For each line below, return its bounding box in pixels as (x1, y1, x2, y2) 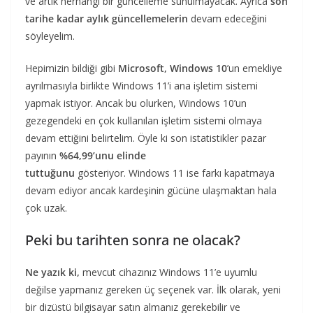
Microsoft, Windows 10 (118, 61, 227, 75)
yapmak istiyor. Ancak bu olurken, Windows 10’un (25, 96, 247, 110)
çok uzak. (25, 201, 67, 214)
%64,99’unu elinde (59, 148, 146, 162)
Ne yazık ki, (25, 265, 80, 279)
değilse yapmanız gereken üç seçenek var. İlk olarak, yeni (25, 282, 281, 296)
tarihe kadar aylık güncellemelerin (25, 11, 188, 25)
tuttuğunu (25, 166, 75, 180)
